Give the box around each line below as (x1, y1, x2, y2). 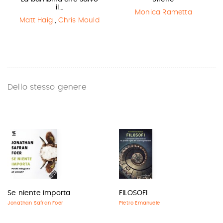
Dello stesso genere (7, 83, 87, 91)
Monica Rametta (135, 9, 192, 16)
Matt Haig (19, 17, 53, 24)
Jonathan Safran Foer (7, 201, 63, 206)
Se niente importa (7, 190, 71, 197)
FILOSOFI (119, 190, 148, 197)
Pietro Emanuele (119, 201, 160, 206)
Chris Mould (58, 17, 100, 24)
